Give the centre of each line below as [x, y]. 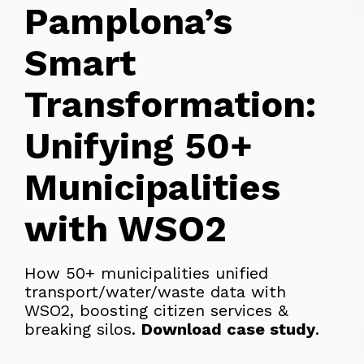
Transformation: [171, 104]
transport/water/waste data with [155, 291]
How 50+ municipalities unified [146, 273]
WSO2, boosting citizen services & [156, 310]
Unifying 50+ [139, 145]
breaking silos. [83, 329]
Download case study [228, 329]
